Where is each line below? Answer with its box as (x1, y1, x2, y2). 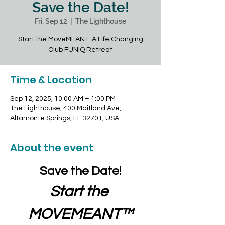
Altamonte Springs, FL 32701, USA (10, 115, 119, 122)
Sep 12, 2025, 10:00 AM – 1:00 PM (10, 95, 116, 102)
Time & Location (10, 73, 92, 87)
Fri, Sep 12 (35, 17, 67, 25)
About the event (10, 141, 93, 155)
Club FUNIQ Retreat (48, 46, 113, 53)
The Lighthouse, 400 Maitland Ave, (10, 105, 121, 112)
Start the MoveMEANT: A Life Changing (18, 36, 143, 43)
